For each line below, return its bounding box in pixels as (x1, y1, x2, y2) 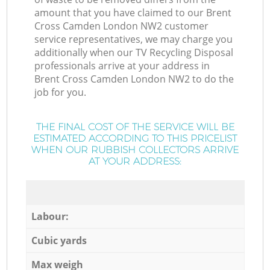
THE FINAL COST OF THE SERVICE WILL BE (36, 121, 234, 133)
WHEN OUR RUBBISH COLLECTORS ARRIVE (31, 144, 239, 156)
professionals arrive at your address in (34, 59, 210, 73)
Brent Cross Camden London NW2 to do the (34, 72, 234, 86)
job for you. (34, 86, 87, 99)
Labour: (31, 209, 69, 223)
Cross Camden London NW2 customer (34, 19, 209, 33)
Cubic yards (31, 233, 87, 247)
